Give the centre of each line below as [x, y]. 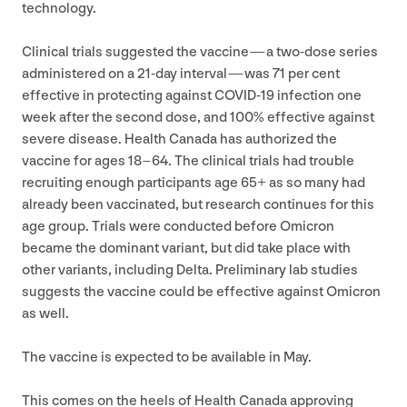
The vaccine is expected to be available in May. [167, 357]
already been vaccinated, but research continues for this [198, 204]
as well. [45, 313]
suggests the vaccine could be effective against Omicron [201, 292]
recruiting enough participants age [131, 183]
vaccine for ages [75, 161]
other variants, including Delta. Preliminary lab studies [190, 270]
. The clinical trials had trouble [261, 161]
